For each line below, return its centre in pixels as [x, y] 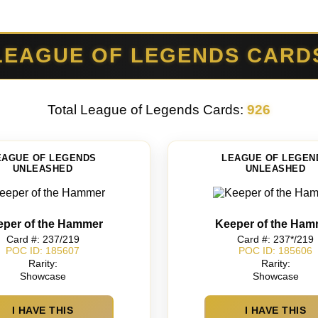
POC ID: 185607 [43, 251]
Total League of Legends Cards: [147, 109]
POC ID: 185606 [275, 251]
